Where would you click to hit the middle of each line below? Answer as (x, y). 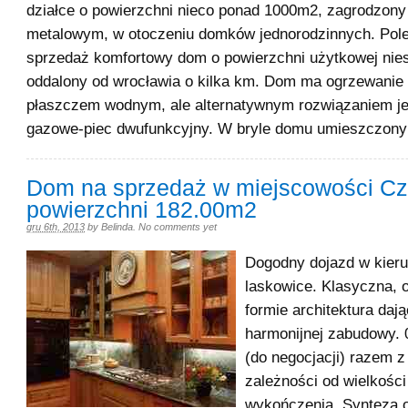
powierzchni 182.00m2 (142, 210)
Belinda (117, 227)
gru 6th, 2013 (56, 227)
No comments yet (178, 227)
